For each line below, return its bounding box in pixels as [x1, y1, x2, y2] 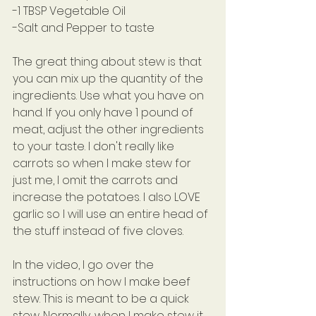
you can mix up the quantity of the [13, 71, 206, 87]
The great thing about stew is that [13, 54, 205, 71]
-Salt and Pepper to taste [13, 20, 154, 37]
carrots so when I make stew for [13, 155, 194, 172]
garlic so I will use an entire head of [13, 206, 211, 223]
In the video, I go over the [13, 257, 157, 274]
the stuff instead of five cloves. [13, 223, 183, 240]
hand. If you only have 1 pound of [13, 104, 196, 121]
